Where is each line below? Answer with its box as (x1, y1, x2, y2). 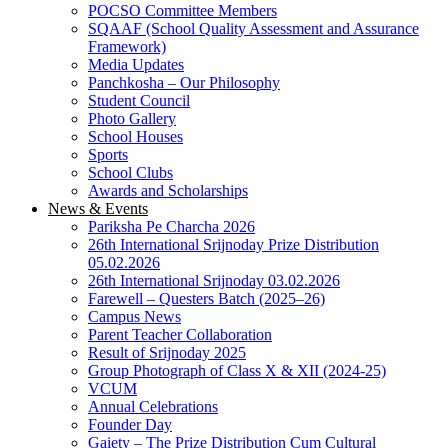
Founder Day (88, 416, 172, 433)
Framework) (88, 38, 166, 55)
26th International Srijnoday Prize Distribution (88, 236, 379, 253)
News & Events (48, 200, 148, 217)
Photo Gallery (88, 110, 176, 127)
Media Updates (88, 56, 184, 73)
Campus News (88, 308, 181, 325)
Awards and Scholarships (88, 182, 248, 199)
